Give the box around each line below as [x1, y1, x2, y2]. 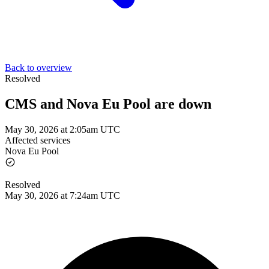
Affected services [5, 134, 70, 145]
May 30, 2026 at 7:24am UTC [5, 190, 120, 201]
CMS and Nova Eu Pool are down [5, 95, 211, 112]
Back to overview [5, 62, 72, 73]
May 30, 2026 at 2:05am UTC [5, 124, 120, 134]
